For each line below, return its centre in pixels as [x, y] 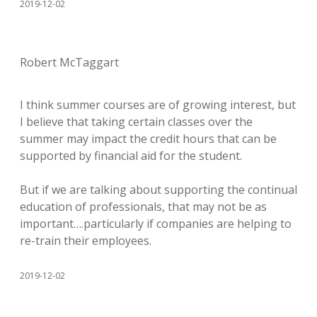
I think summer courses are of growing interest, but [158, 105]
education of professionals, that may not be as [143, 207]
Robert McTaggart [69, 62]
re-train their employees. [86, 241]
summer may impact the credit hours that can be [148, 139]
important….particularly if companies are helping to [156, 224]
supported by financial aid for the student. [131, 156]
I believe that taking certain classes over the [136, 122]
